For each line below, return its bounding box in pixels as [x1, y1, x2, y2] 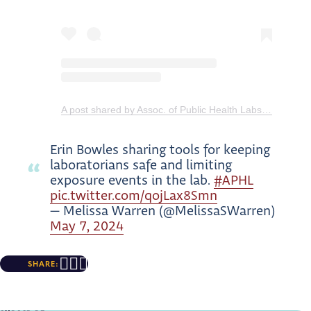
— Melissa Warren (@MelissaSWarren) [50, 202, 275, 219]
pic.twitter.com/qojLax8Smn [50, 187, 217, 204]
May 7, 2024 [50, 217, 124, 235]
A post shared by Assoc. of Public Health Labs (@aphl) [262, 103, 271, 115]
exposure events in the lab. [50, 171, 214, 189]
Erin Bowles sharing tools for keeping [50, 141, 270, 158]
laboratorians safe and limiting [50, 156, 232, 174]
